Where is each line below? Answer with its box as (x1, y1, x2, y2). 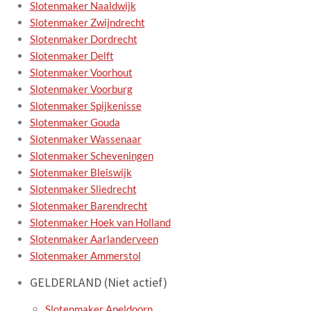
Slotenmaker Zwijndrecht (29, 16, 145, 29)
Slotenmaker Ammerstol (29, 249, 141, 262)
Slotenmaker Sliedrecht (29, 183, 137, 196)
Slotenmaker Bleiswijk (29, 166, 132, 179)
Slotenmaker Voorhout (29, 66, 133, 79)
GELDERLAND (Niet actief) (29, 275, 167, 291)
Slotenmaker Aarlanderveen (29, 233, 158, 246)
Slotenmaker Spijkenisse (29, 99, 142, 112)
